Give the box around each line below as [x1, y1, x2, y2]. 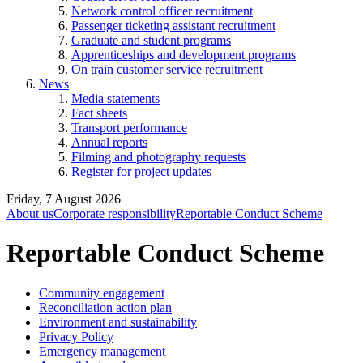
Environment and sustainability [39, 314, 197, 329]
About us [6, 207, 53, 220]
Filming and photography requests [71, 150, 246, 164]
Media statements [71, 92, 160, 105]
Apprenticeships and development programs [71, 48, 296, 62]
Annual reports [71, 135, 147, 149]
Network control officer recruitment [71, 4, 253, 18]
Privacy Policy [39, 329, 113, 344]
